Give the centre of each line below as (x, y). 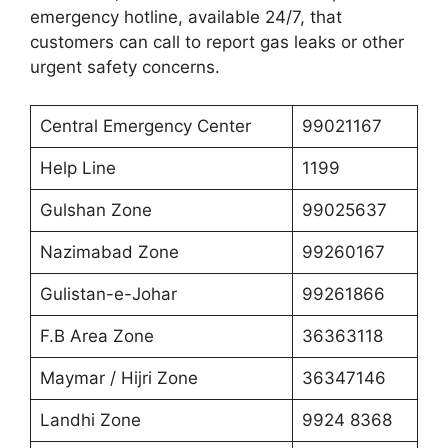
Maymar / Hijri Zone (118, 378)
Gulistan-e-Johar (108, 294)
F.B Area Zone (96, 336)
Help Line (77, 168)
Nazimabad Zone (109, 252)
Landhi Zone (90, 420)
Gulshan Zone (95, 210)
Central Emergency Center (145, 126)
